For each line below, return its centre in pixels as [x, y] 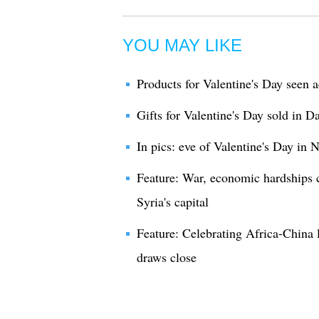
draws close [167, 257]
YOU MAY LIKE [182, 45]
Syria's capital [173, 202]
